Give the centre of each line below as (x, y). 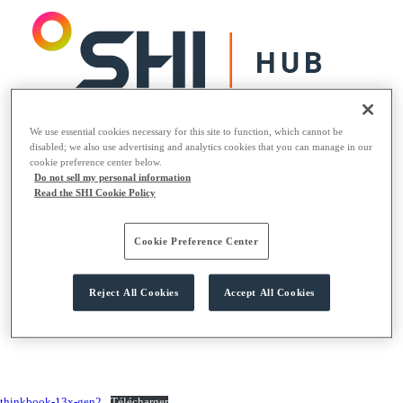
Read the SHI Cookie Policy (95, 193)
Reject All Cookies (134, 293)
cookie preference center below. (96, 162)
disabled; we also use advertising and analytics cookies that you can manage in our (201, 147)
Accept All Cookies (269, 293)
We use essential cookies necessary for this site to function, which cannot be (187, 132)
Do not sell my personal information (113, 178)
